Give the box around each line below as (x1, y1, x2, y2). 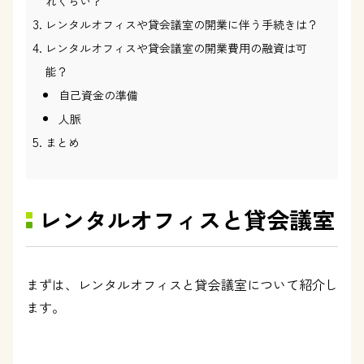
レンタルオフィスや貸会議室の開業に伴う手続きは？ (45, 16, 318, 32)
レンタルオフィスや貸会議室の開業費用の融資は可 (45, 40, 307, 56)
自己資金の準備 (58, 87, 138, 103)
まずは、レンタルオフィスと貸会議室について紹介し (26, 275, 338, 294)
